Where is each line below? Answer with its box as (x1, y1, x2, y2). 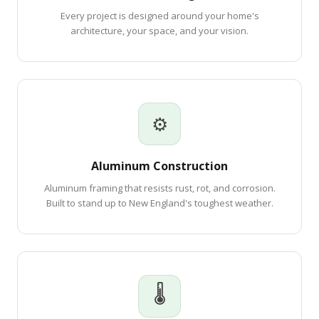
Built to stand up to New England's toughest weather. (46, 197, 273, 209)
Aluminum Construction (91, 158, 228, 174)
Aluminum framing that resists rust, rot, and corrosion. (43, 182, 276, 194)
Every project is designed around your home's (60, 9, 259, 22)
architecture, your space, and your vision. (70, 24, 249, 37)
